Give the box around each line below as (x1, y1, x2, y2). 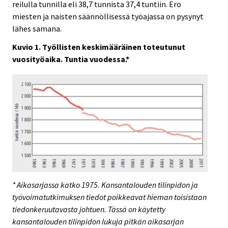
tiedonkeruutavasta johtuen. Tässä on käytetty (12, 204, 165, 214)
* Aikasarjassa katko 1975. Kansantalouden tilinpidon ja (12, 179, 198, 190)
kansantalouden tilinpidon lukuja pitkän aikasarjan (12, 216, 184, 226)
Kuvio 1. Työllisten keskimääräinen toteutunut (12, 42, 185, 52)
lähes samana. (12, 23, 62, 34)
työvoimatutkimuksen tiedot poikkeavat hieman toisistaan (12, 191, 207, 202)
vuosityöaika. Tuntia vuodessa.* (12, 54, 129, 65)
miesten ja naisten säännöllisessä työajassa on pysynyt (12, 11, 204, 21)
